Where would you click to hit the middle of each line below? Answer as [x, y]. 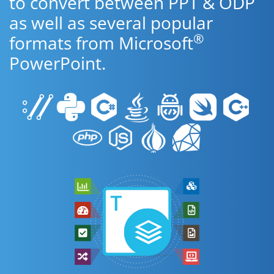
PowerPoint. [57, 63]
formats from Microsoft [101, 43]
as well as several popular [111, 23]
